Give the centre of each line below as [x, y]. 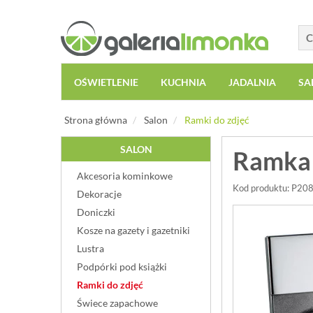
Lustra [90, 248]
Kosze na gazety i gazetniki [133, 230]
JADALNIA [252, 82]
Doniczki [96, 212]
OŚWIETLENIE [106, 82]
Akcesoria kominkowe [125, 176]
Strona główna [96, 120]
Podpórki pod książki [122, 267]
